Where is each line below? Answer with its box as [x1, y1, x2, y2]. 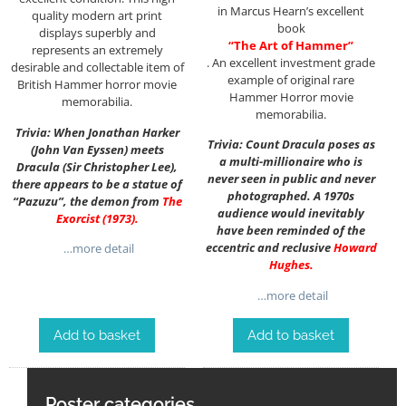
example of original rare [227, 72, 354, 89]
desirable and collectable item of [10, 59, 184, 76]
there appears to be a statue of [12, 175, 182, 192]
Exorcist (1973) [55, 209, 135, 227]
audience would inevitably [217, 205, 364, 222]
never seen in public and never [207, 170, 375, 188]
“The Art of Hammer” [228, 37, 353, 54]
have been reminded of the [217, 222, 365, 239]
